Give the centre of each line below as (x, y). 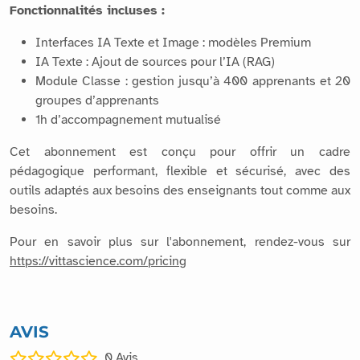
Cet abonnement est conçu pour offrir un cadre (180, 151)
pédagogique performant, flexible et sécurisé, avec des (180, 171)
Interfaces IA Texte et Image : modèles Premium (173, 42)
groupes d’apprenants (97, 100)
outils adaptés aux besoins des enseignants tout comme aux (180, 190)
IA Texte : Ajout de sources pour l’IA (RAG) (155, 61)
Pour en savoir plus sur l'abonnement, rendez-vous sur (180, 241)
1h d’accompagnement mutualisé (128, 119)
